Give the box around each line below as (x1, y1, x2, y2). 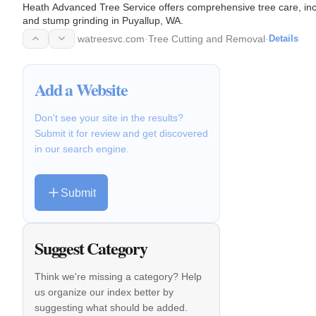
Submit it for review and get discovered (35, 127, 208, 139)
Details (269, 32, 298, 44)
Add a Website (35, 76, 128, 102)
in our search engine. (35, 142, 129, 154)
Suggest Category (35, 236, 147, 261)
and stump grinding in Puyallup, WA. (23, 14, 183, 26)
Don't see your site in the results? (35, 111, 183, 123)
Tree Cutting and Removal (148, 32, 265, 44)
